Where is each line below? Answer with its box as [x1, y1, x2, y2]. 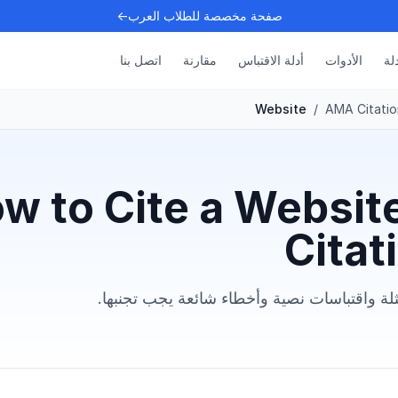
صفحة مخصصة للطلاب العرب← [115, 8, 283, 23]
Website [255, 101, 306, 116]
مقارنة [183, 52, 217, 68]
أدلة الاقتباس [238, 52, 304, 68]
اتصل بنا [120, 52, 162, 68]
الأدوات [325, 52, 362, 68]
